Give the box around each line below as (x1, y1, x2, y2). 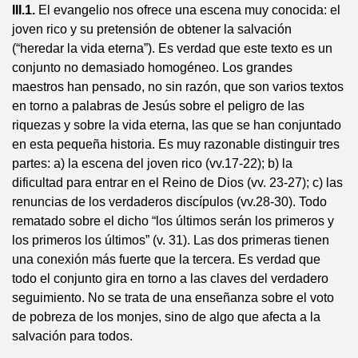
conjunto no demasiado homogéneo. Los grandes (12, 61, 292, 74)
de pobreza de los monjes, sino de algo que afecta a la (12, 310, 320, 324)
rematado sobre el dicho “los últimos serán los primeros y (12, 214, 334, 228)
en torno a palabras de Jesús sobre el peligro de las (12, 99, 304, 113)
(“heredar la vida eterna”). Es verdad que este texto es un (12, 42, 332, 55)
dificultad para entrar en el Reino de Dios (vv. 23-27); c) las (12, 176, 343, 189)
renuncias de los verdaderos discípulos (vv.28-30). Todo (12, 195, 327, 209)
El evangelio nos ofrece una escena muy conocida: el (35, 3, 340, 17)
